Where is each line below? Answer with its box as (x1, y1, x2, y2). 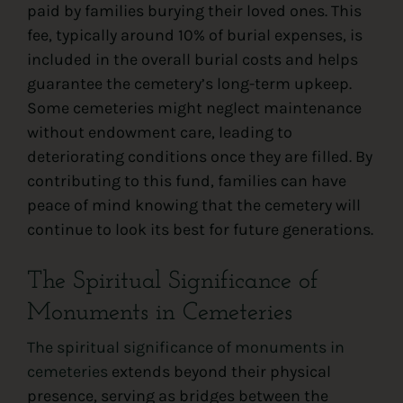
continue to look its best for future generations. (26, 219, 373, 239)
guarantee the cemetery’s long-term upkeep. (26, 73, 352, 94)
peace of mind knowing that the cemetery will (26, 194, 361, 215)
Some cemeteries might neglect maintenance (26, 97, 362, 118)
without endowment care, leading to (26, 121, 292, 142)
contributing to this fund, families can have (26, 170, 346, 191)
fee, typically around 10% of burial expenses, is (26, 24, 363, 45)
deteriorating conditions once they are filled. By (26, 146, 372, 166)
